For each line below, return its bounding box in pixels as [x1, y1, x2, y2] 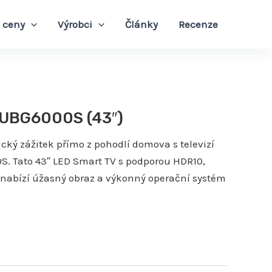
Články [125, 18, 158, 30]
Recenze [178, 18, 218, 30]
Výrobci [57, 18, 92, 30]
